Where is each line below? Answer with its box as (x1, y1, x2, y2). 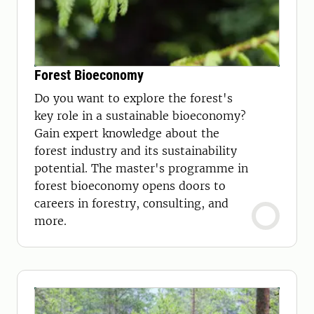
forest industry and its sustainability (34, 144, 237, 158)
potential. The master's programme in (34, 161, 248, 175)
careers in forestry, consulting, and (34, 196, 228, 210)
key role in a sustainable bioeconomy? (34, 109, 246, 123)
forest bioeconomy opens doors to (34, 179, 226, 193)
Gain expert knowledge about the (34, 126, 219, 140)
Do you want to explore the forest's (34, 91, 233, 105)
